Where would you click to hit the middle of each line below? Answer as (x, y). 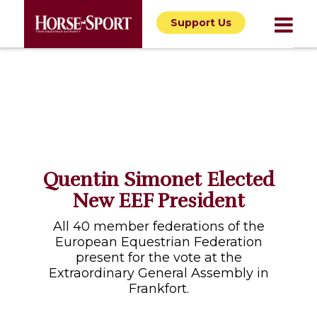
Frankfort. (158, 289)
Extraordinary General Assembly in (158, 273)
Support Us (201, 23)
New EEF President (158, 201)
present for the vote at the (158, 258)
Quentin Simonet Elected (158, 180)
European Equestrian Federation (158, 242)
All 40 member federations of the (158, 226)
